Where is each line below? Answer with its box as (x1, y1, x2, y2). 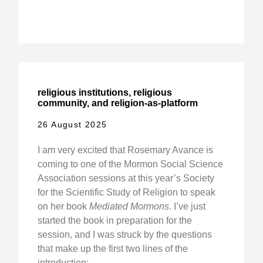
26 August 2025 (37, 119, 107, 129)
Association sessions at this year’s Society (37, 173, 214, 183)
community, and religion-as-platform (37, 98, 198, 109)
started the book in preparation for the (37, 215, 192, 225)
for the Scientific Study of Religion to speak (37, 187, 215, 197)
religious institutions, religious (37, 87, 172, 98)
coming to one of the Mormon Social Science (37, 159, 223, 169)
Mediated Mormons (89, 201, 169, 211)
